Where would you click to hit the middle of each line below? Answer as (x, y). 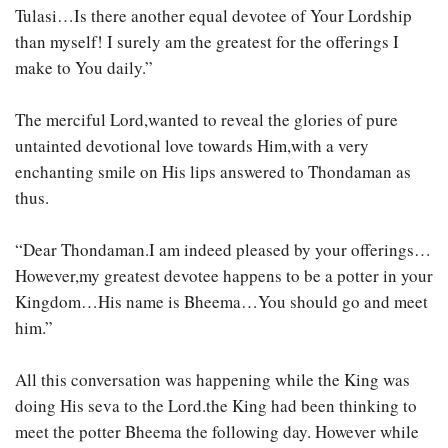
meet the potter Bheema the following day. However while (217, 432)
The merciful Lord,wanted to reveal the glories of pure (206, 120)
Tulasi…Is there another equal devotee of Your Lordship (213, 16)
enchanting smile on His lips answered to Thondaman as (213, 172)
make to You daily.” (84, 68)
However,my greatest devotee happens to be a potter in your (224, 276)
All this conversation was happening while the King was (212, 380)
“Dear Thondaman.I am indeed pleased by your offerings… (223, 250)
